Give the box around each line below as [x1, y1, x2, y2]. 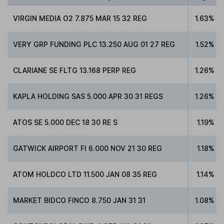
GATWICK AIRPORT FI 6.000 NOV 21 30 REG [13, 144, 162, 153]
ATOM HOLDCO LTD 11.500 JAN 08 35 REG [13, 170, 157, 179]
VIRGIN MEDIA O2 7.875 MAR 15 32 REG [13, 14, 147, 23]
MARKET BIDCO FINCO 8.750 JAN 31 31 [13, 196, 146, 205]
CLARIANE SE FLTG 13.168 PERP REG [13, 66, 136, 75]
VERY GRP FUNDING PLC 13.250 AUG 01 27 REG [13, 40, 175, 49]
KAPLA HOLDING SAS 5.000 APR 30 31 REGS [13, 92, 163, 101]
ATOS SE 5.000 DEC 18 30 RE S [13, 118, 118, 127]
